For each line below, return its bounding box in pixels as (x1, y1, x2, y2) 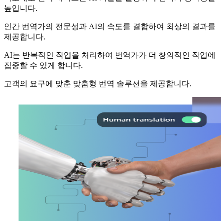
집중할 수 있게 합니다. (4, 61, 83, 70)
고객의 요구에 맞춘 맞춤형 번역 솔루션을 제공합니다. (4, 79, 191, 88)
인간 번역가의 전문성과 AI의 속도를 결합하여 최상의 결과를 (4, 22, 216, 31)
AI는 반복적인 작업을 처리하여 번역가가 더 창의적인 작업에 (4, 51, 216, 60)
